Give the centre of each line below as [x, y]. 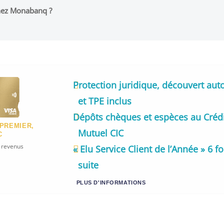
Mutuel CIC [101, 133]
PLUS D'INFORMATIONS [111, 182]
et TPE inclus [105, 101]
